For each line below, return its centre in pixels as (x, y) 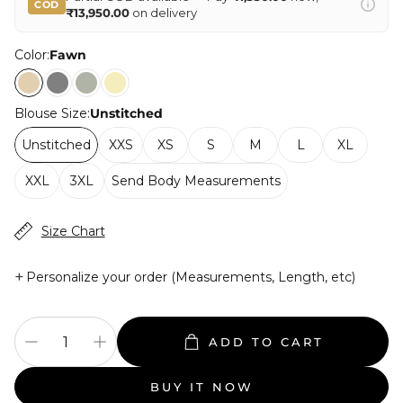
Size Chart (73, 232)
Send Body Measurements (196, 180)
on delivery (163, 13)
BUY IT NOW (201, 386)
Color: (32, 55)
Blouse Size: (52, 114)
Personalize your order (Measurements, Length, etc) (191, 278)
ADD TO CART (266, 342)
